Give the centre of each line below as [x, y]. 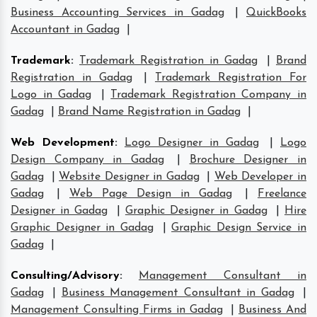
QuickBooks [277, 12]
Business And [272, 310]
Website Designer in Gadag [129, 177]
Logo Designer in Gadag [192, 143]
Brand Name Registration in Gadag [149, 111]
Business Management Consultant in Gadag [178, 293]
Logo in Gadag [51, 94]
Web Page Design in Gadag [151, 194]
